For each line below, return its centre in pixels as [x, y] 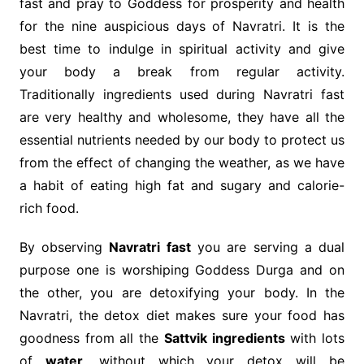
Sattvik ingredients [224, 338]
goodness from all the [91, 338]
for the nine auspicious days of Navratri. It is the [182, 26]
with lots [315, 338]
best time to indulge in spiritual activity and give [182, 49]
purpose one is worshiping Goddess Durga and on [182, 270]
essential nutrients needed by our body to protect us [182, 140]
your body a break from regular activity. [182, 72]
